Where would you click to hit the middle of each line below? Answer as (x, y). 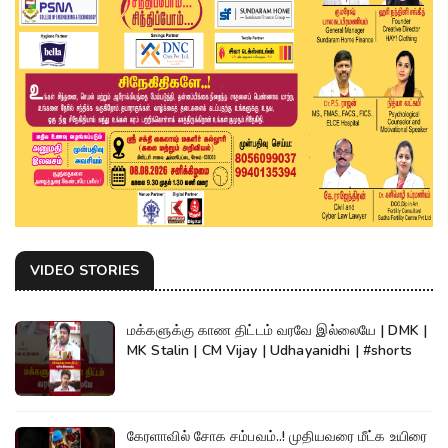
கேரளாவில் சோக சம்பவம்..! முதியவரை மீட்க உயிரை (277, 436)
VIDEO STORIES (84, 270)
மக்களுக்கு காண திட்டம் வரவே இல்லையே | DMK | (254, 330)
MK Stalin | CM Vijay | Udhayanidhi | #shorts (269, 350)
